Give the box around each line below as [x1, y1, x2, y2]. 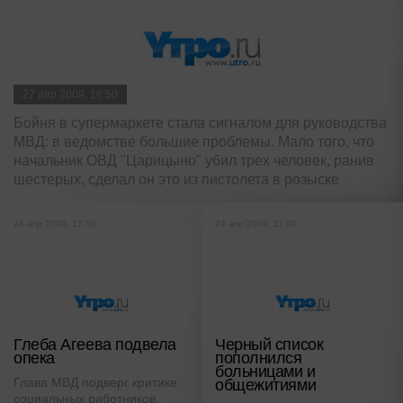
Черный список [215, 336, 324, 354]
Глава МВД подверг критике [13, 375, 177, 390]
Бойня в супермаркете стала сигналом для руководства [13, 115, 387, 131]
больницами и [215, 363, 316, 381]
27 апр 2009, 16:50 [22, 88, 118, 102]
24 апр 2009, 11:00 [215, 219, 297, 229]
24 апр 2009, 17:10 [13, 219, 96, 229]
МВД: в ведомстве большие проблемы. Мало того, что [13, 134, 374, 150]
